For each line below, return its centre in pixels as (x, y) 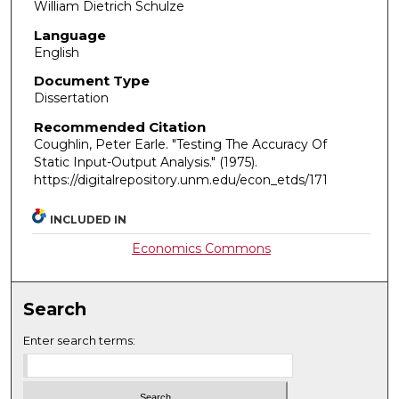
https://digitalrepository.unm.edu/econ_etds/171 (180, 180)
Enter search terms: (80, 340)
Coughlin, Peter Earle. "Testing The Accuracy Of (180, 144)
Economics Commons (202, 248)
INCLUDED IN (89, 219)
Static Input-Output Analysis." (126, 162)
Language (69, 35)
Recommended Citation (119, 127)
